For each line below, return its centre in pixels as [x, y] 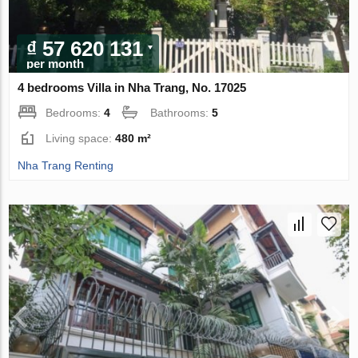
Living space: [81, 138]
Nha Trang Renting [66, 165]
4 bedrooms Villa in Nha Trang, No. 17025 [132, 87]
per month [56, 63]
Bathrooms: [181, 112]
